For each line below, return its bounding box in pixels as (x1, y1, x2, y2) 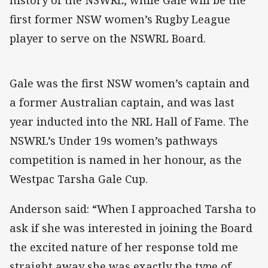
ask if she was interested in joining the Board (10, 220, 252, 235)
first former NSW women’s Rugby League (10, 11, 230, 26)
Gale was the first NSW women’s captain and (10, 75, 249, 90)
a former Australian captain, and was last (10, 95, 234, 109)
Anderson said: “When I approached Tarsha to (10, 201, 256, 216)
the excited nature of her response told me (10, 239, 238, 254)
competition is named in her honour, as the (10, 152, 242, 167)
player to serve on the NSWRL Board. (10, 31, 206, 45)
